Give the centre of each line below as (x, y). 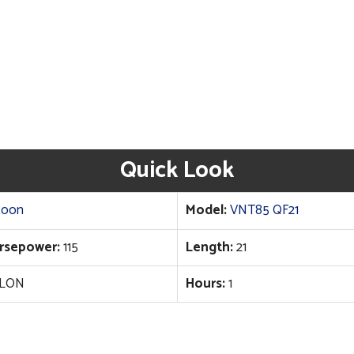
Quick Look (177, 170)
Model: (206, 210)
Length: (209, 247)
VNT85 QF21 (264, 210)
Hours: (205, 283)
